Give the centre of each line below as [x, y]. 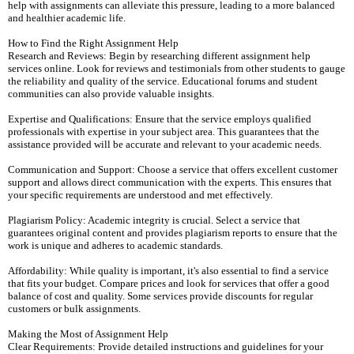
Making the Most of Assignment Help [88, 334]
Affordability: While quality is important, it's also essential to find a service [168, 271]
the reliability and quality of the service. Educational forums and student [163, 81]
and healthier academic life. [67, 18]
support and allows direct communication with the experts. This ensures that [170, 182]
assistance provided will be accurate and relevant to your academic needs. [165, 144]
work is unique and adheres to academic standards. [115, 245]
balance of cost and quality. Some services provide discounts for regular [160, 296]
